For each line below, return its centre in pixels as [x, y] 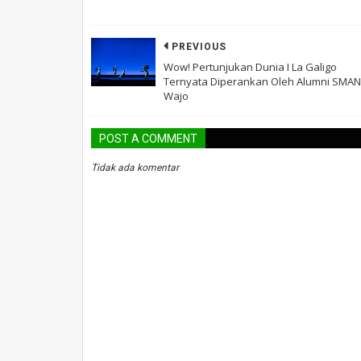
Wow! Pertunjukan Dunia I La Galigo [250, 67]
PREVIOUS [199, 47]
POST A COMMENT [148, 139]
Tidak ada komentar [135, 168]
